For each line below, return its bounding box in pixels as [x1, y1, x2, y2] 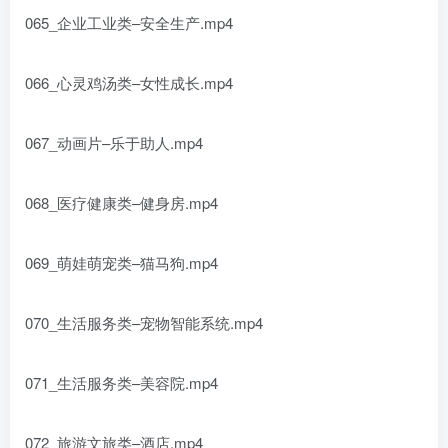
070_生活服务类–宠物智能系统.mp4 [25, 312, 263, 333]
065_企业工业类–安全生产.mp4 [25, 12, 233, 33]
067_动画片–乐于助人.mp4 [25, 132, 203, 153]
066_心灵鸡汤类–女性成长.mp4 [25, 72, 233, 93]
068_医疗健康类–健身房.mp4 [25, 192, 218, 213]
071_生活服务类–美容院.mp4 [25, 372, 218, 393]
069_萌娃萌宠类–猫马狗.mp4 [25, 252, 218, 273]
